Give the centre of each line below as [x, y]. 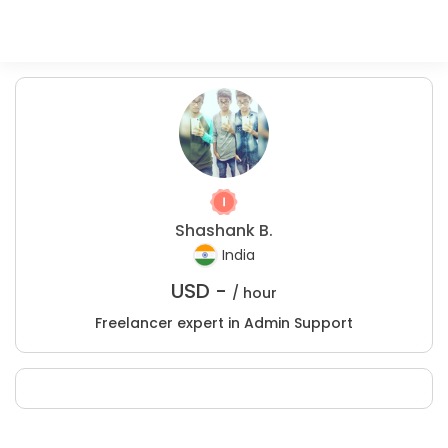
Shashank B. [224, 230]
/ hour [254, 293]
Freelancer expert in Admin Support [224, 323]
